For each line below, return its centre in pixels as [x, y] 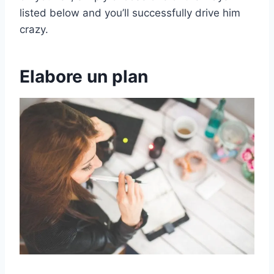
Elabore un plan [84, 77]
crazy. [34, 30]
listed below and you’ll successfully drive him [130, 13]
